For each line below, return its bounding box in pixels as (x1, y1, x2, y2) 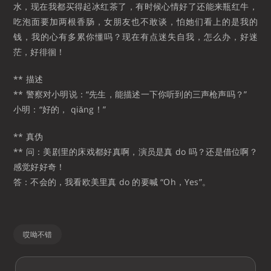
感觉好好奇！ (13, 160, 65, 172)
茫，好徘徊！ (13, 45, 65, 57)
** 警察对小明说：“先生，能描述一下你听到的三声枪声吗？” (13, 88, 247, 100)
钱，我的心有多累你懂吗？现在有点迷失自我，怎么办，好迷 (13, 30, 258, 42)
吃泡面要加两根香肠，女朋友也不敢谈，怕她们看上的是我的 (13, 15, 258, 27)
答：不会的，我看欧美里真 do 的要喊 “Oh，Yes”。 (13, 175, 211, 188)
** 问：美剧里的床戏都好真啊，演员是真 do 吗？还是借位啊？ (13, 145, 258, 157)
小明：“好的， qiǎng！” (13, 103, 106, 115)
